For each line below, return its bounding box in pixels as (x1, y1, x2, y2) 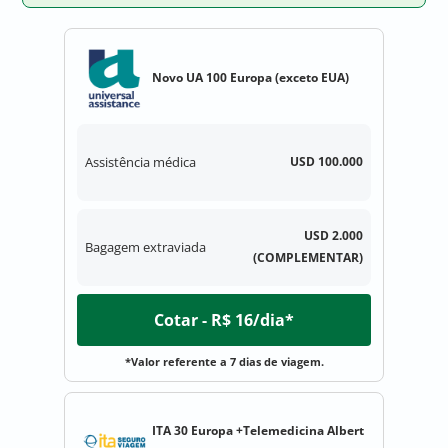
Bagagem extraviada (85, 238, 206, 257)
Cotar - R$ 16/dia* (154, 308, 294, 331)
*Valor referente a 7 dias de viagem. (124, 353, 324, 369)
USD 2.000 (304, 227, 363, 245)
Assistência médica (85, 153, 196, 172)
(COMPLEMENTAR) (253, 249, 363, 267)
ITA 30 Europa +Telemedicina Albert (152, 422, 364, 440)
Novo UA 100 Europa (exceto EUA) (152, 69, 349, 87)
